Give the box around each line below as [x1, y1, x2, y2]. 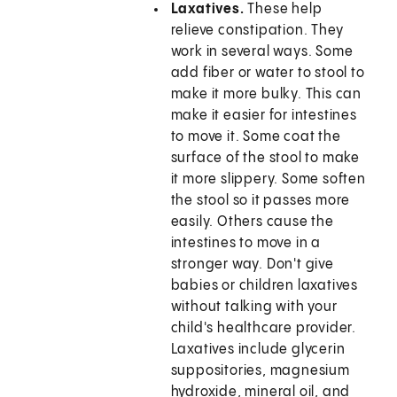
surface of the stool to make [170, 151, 361, 167]
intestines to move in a [170, 236, 322, 252]
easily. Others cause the [170, 214, 334, 230]
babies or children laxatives [170, 278, 359, 294]
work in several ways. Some [170, 44, 354, 60]
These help [244, 2, 323, 18]
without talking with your [170, 300, 338, 315]
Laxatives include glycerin [170, 342, 346, 358]
